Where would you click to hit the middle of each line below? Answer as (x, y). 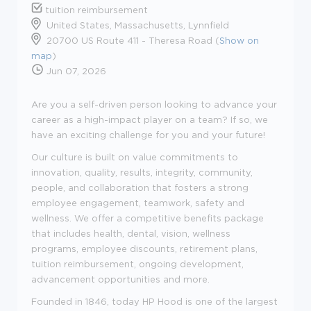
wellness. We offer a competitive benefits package (148, 218)
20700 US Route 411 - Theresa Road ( (133, 40)
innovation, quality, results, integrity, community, (142, 172)
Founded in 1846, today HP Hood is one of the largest (154, 301)
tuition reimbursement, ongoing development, (137, 263)
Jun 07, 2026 (75, 70)
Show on (239, 40)
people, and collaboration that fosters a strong (140, 187)
